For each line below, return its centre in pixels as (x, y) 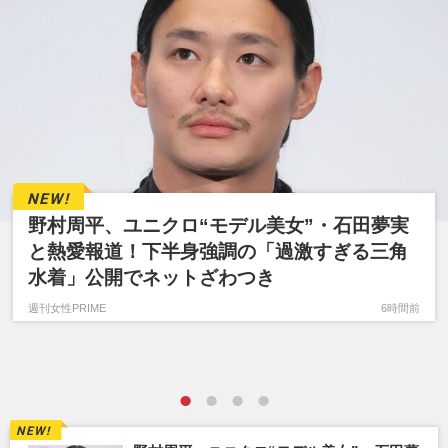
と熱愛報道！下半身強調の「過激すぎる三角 (218, 251)
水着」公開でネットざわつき (152, 277)
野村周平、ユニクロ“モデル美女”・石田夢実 (219, 225)
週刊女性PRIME (67, 307)
